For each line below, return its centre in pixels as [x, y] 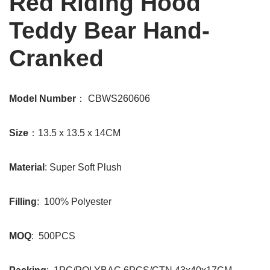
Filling [23, 202]
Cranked [56, 58]
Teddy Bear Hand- [109, 30]
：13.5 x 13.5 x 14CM [74, 133]
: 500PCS [53, 236]
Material [27, 167]
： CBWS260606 [113, 99]
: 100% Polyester [74, 202]
